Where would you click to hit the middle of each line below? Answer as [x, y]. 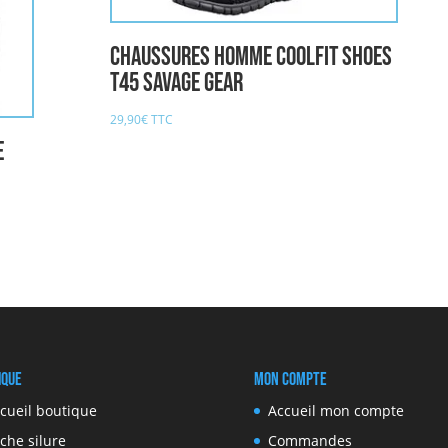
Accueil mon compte [335, 411]
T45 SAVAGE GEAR [176, 84]
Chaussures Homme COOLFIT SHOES [250, 58]
